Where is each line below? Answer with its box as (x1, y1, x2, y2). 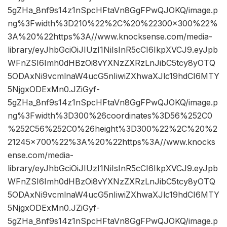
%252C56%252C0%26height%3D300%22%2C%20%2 (8, 124, 217, 134)
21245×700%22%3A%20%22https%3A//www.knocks (8, 137, 215, 147)
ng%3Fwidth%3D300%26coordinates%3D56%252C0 (8, 110, 212, 121)
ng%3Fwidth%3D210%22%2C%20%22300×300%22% (8, 18, 218, 29)
